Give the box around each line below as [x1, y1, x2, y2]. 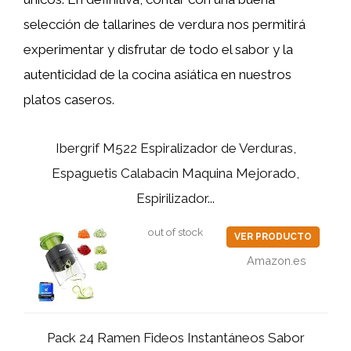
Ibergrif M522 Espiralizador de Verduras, [55, 140, 296, 156]
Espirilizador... [136, 190, 215, 206]
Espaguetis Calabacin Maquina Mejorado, [52, 165, 299, 181]
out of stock [147, 226, 203, 238]
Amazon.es [247, 254, 307, 267]
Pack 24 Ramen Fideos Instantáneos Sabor [46, 330, 305, 346]
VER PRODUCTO [233, 231, 312, 242]
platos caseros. [24, 91, 114, 107]
